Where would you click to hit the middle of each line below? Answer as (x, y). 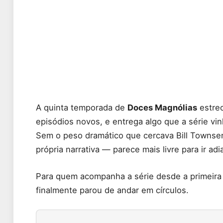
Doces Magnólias (162, 108)
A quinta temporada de (82, 108)
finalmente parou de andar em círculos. (112, 190)
